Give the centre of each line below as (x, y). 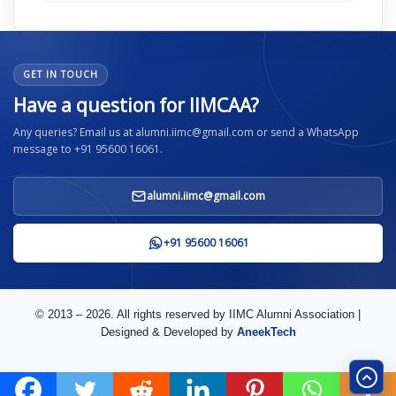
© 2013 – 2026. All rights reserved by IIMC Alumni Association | (198, 315)
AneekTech (266, 332)
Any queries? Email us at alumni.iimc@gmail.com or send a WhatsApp (186, 133)
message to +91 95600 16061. (88, 149)
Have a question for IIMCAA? (136, 106)
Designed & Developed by (168, 332)
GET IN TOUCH (61, 75)
